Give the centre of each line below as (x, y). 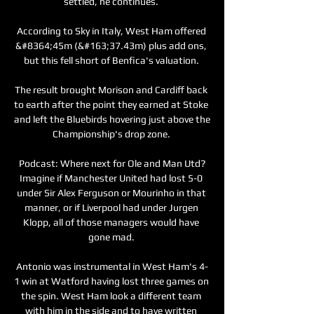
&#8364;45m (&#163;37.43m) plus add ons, (111, 45)
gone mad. (112, 237)
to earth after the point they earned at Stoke (111, 104)
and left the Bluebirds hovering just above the (112, 119)
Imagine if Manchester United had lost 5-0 (111, 178)
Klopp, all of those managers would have (111, 222)
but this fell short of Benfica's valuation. (112, 60)
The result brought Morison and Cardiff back (111, 89)
